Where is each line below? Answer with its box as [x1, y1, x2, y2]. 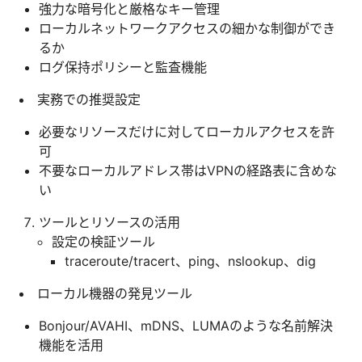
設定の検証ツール [52, 233, 155, 250]
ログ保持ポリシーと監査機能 [39, 58, 207, 75]
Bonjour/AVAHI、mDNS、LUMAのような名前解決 [39, 317, 333, 334]
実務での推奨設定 [37, 90, 141, 107]
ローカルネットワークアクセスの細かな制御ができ [39, 19, 335, 36]
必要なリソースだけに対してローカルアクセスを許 [39, 123, 335, 140]
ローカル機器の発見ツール [37, 284, 192, 301]
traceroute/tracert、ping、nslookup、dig [65, 252, 316, 269]
